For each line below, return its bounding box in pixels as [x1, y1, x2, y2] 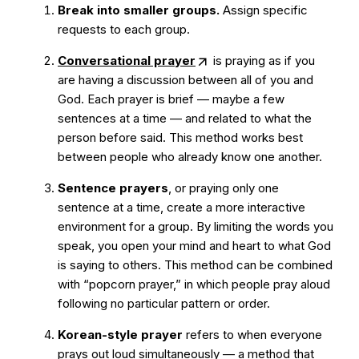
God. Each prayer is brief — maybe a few [58, 91, 284, 107]
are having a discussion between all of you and [58, 72, 313, 87]
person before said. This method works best [58, 130, 303, 145]
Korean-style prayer [58, 327, 183, 342]
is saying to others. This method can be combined [58, 257, 333, 272]
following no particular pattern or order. [58, 296, 270, 311]
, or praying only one [168, 180, 279, 196]
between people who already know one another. [58, 149, 322, 164]
